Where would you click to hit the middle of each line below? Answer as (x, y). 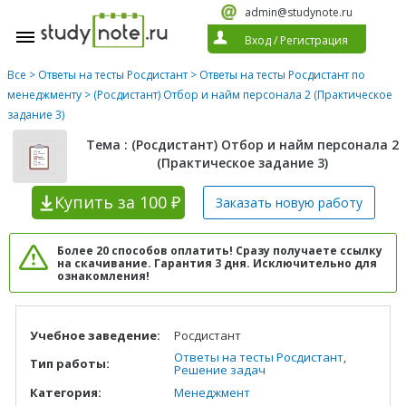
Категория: (66, 392)
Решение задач (220, 369)
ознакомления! (103, 275)
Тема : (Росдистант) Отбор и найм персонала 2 (243, 145)
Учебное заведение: (95, 335)
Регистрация (314, 40)
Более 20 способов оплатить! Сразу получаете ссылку (220, 250)
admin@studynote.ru (299, 12)
